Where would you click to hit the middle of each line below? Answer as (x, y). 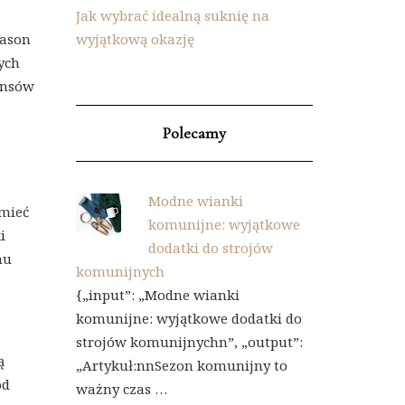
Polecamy (194, 133)
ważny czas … (121, 389)
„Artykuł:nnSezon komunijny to (181, 365)
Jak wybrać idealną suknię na (172, 15)
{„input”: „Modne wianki (157, 295)
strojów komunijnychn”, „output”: (189, 342)
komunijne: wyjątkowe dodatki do (188, 318)
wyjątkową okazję (135, 39)
